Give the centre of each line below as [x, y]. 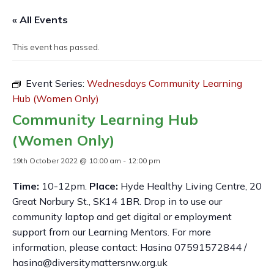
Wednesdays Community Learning [165, 83]
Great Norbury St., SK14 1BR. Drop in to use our [117, 201]
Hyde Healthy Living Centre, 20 [191, 186]
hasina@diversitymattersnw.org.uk [90, 262]
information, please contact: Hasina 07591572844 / [130, 247]
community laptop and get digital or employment [122, 216]
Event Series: [56, 83]
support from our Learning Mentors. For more [112, 231]
